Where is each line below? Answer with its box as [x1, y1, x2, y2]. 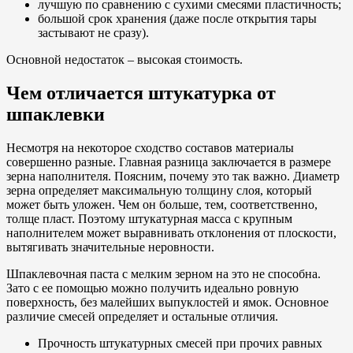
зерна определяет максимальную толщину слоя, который [6, 184, 312, 198]
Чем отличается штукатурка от [6, 83, 276, 104]
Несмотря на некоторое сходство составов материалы [6, 141, 294, 155]
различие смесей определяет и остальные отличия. [6, 310, 278, 324]
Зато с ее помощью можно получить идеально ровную [6, 281, 299, 295]
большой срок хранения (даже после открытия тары [38, 12, 317, 26]
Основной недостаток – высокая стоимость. [6, 53, 243, 67]
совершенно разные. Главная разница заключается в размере [6, 155, 331, 169]
